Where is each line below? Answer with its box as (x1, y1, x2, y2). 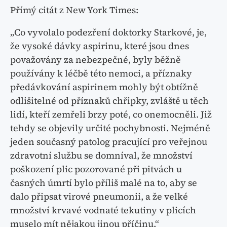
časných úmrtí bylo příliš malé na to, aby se (10, 176, 197, 190)
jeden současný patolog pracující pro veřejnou (10, 135, 207, 148)
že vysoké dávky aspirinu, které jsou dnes (10, 40, 189, 53)
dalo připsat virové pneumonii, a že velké (10, 190, 188, 203)
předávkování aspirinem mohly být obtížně (10, 81, 198, 94)
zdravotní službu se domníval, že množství (10, 149, 193, 162)
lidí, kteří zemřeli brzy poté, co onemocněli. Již (10, 108, 212, 121)
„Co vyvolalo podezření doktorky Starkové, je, (10, 26, 207, 39)
